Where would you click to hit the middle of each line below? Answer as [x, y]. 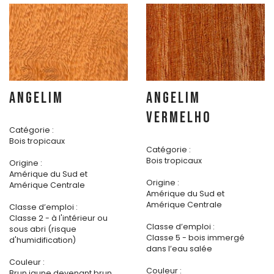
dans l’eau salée [179, 249]
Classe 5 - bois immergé [195, 238]
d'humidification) [43, 240]
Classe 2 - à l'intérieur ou [58, 218]
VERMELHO [179, 118]
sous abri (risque [43, 229]
